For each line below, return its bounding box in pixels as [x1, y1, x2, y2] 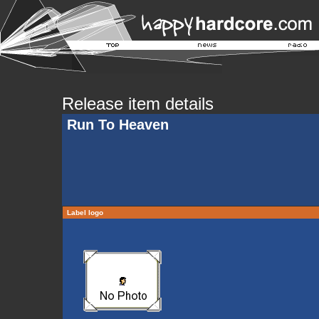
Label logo [65, 209, 105, 216]
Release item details [62, 94, 214, 113]
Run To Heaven [67, 117, 169, 132]
